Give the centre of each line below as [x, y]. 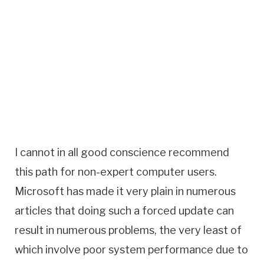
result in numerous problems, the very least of [128, 230]
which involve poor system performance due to [131, 250]
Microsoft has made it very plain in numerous [125, 192]
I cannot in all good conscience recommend [122, 153]
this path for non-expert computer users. [116, 172]
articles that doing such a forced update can [124, 211]
